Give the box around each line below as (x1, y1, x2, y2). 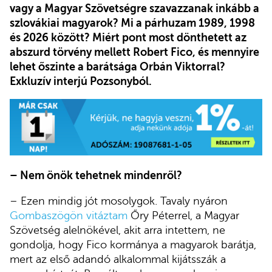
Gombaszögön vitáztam (10, 209, 127, 222)
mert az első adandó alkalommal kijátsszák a (10, 253, 226, 266)
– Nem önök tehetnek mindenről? (10, 169, 182, 182)
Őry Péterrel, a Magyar (127, 209, 239, 222)
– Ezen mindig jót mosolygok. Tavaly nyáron (10, 195, 228, 208)
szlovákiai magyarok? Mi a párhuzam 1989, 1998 (10, 16, 255, 29)
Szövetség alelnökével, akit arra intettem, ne (10, 224, 225, 237)
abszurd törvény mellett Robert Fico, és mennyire (10, 46, 259, 58)
